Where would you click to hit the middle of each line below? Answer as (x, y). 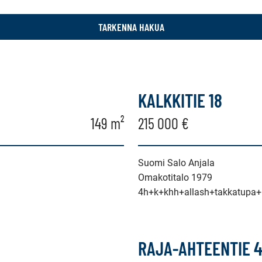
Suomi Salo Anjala (176, 163)
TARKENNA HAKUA (131, 27)
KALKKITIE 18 (180, 100)
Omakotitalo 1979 (175, 177)
